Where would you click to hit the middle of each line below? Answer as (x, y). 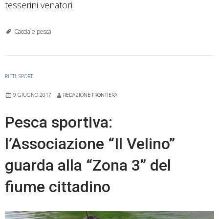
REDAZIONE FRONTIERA (90, 95)
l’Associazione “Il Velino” (90, 143)
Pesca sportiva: (59, 122)
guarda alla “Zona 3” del (88, 165)
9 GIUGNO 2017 (32, 95)
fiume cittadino (58, 186)
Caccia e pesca (33, 31)
